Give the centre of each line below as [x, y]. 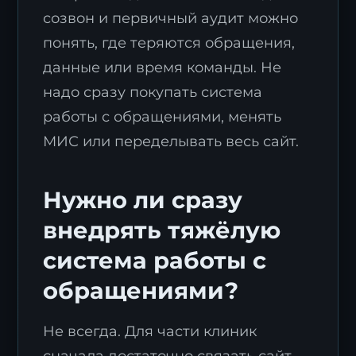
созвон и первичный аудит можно [171, 18]
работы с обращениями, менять [163, 117]
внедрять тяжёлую [162, 230]
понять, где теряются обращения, [169, 43]
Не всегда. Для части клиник [150, 331]
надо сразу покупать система [153, 92]
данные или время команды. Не [163, 68]
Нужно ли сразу [143, 200]
